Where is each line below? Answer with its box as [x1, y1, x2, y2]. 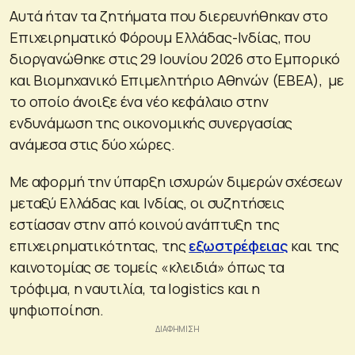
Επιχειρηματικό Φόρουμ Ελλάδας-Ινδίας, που [10, 27, 311, 47]
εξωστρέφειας [189, 235, 288, 255]
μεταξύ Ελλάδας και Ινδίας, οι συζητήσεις [10, 193, 284, 212]
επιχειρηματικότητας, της [10, 235, 189, 255]
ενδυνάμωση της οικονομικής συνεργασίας [10, 113, 293, 132]
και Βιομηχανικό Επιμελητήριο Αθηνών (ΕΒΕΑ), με [10, 70, 344, 90]
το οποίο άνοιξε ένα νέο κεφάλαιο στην [10, 91, 269, 111]
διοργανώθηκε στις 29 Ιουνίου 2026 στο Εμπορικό [10, 48, 341, 68]
